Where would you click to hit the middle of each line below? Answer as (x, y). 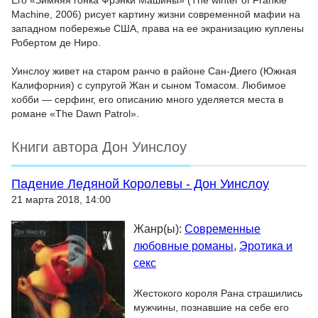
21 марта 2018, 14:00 (61, 199)
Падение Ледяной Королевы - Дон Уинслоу (140, 184)
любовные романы (183, 246)
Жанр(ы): (159, 229)
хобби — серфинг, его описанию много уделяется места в (147, 99)
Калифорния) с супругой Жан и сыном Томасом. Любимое (149, 85)
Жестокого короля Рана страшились (218, 293)
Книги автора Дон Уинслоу (99, 147)
